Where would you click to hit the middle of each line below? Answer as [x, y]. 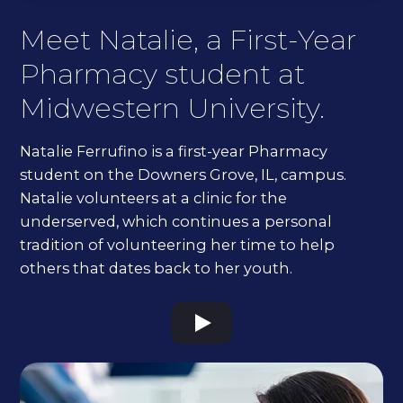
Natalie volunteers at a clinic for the [154, 197]
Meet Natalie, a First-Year [188, 39]
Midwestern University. [173, 107]
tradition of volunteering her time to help [178, 244]
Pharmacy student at [163, 73]
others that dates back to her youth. [157, 268]
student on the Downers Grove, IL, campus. [184, 174]
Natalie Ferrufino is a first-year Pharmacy [174, 151]
